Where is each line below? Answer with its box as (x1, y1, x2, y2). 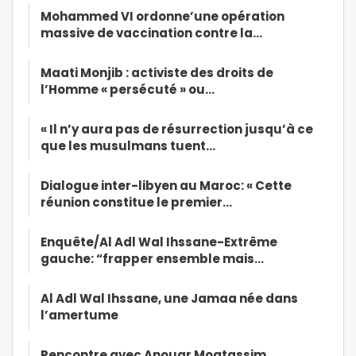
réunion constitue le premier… (41, 194, 232, 211)
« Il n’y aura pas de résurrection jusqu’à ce (41, 121, 313, 138)
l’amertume (41, 307, 118, 324)
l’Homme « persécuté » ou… (41, 81, 215, 99)
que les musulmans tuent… (41, 137, 215, 155)
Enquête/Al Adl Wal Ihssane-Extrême (41, 234, 277, 251)
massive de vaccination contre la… (41, 25, 262, 42)
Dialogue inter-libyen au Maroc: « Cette (41, 177, 292, 195)
